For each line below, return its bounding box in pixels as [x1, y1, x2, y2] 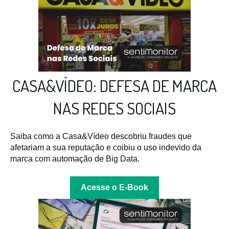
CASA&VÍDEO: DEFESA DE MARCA [12, 75, 217, 97]
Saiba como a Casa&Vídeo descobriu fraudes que [10, 132, 192, 141]
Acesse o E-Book [81, 182, 148, 192]
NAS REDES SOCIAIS [53, 98, 176, 119]
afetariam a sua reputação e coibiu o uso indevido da [10, 143, 201, 152]
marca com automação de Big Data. [10, 154, 140, 164]
